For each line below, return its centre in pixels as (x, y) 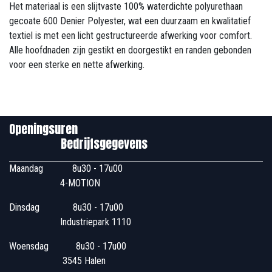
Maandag (26, 168)
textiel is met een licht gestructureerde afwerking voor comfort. (131, 35)
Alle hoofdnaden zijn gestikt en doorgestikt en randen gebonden (130, 50)
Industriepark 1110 (70, 222)
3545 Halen (57, 260)
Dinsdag (24, 207)
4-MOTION (55, 183)
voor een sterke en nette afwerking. (77, 64)
